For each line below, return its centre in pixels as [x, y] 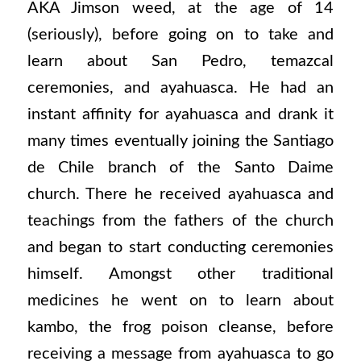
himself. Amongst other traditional [180, 274]
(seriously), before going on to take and [180, 35]
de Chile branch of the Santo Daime [180, 168]
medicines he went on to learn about [180, 301]
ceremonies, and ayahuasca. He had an [180, 88]
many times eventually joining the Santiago [180, 141]
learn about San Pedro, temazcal [180, 62]
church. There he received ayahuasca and [180, 195]
